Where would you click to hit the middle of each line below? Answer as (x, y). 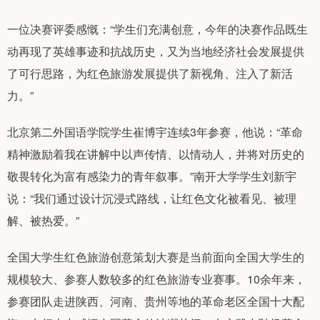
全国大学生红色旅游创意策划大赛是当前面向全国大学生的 (156, 257)
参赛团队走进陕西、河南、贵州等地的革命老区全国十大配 (156, 301)
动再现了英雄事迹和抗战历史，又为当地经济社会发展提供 (156, 51)
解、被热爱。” (43, 221)
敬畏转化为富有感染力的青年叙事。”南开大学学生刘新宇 (152, 176)
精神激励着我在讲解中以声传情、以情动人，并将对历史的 (156, 154)
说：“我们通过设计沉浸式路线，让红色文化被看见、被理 (152, 199)
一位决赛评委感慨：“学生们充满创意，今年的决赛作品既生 (157, 29)
